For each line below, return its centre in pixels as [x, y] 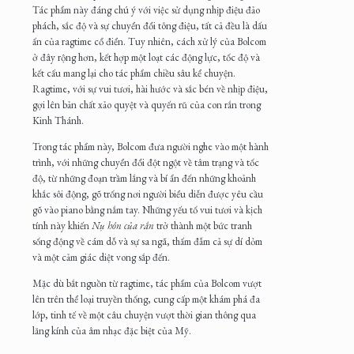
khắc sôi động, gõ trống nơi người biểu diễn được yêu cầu [148, 194]
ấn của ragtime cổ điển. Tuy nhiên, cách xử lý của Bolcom [149, 42]
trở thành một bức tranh [203, 226]
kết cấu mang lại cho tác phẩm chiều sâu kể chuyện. [134, 73]
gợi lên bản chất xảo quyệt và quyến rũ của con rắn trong [147, 105]
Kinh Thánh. [58, 121]
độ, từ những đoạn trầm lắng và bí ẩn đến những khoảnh [144, 179]
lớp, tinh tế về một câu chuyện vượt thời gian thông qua [144, 315]
